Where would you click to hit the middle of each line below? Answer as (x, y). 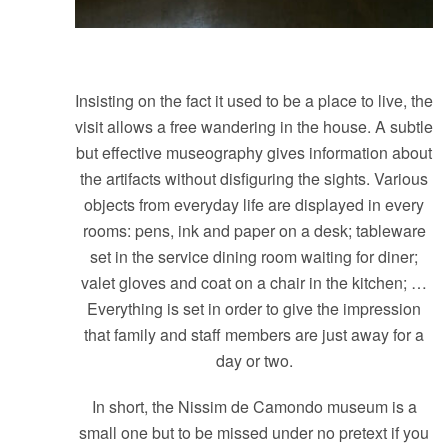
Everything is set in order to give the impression (254, 309)
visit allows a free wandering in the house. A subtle (254, 127)
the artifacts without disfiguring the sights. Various (254, 179)
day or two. (254, 361)
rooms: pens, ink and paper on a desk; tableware (254, 231)
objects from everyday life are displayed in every (254, 205)
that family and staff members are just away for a (254, 335)
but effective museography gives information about (254, 153)
